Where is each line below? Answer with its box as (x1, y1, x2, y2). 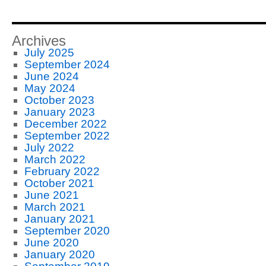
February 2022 (24, 165, 100, 178)
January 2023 (24, 106, 95, 118)
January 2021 (24, 213, 95, 225)
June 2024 (24, 70, 79, 83)
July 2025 (24, 46, 74, 59)
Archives (12, 33, 66, 49)
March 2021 (24, 201, 85, 213)
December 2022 (24, 118, 107, 130)
